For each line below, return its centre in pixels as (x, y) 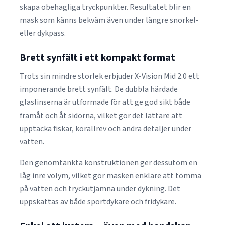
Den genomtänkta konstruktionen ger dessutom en (108, 163)
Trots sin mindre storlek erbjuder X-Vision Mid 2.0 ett (109, 76)
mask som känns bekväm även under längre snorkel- (109, 20)
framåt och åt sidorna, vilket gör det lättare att (101, 116)
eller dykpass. (43, 33)
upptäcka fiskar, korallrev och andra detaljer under (105, 129)
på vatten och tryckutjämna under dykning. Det (100, 189)
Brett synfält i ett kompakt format (97, 58)
